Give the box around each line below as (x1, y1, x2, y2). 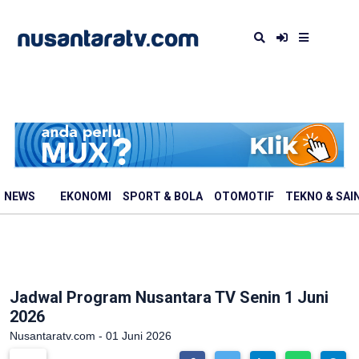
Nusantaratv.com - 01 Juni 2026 (10, 329, 171, 342)
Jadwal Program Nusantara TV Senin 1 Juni (10, 288, 329, 307)
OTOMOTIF (214, 190, 274, 204)
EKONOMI (60, 190, 111, 204)
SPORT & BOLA (123, 190, 203, 204)
